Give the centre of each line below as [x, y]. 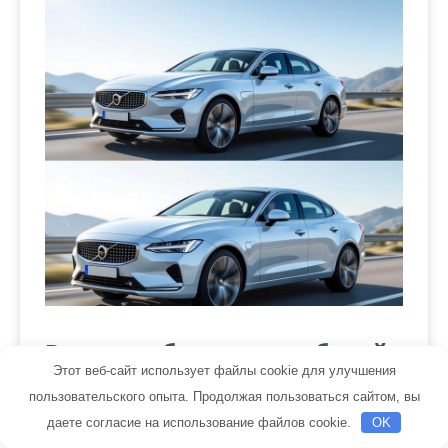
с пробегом [110, 375]
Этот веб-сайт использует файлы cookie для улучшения [224, 370]
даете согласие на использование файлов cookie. [200, 422]
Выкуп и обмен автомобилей [216, 351]
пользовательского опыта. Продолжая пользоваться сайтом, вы [224, 396]
